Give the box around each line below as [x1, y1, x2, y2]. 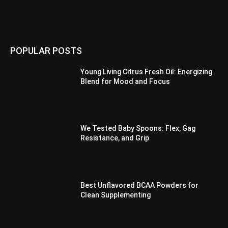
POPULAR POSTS [10, 45, 82, 56]
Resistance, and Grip [80, 134, 150, 142]
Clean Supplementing [80, 191, 151, 199]
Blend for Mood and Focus [80, 77, 170, 85]
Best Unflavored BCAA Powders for [80, 181, 199, 189]
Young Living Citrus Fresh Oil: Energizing [80, 67, 213, 76]
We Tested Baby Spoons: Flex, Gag [80, 124, 196, 133]
